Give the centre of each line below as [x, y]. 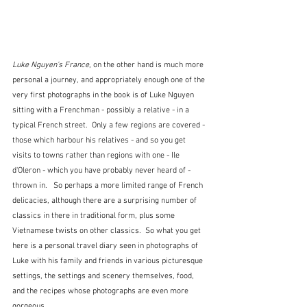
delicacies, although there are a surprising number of [106, 201]
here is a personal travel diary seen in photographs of [106, 246]
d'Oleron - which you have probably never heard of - [102, 171]
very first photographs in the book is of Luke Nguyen [104, 96]
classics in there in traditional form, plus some [95, 216]
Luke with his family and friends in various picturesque [109, 261]
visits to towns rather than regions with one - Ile [97, 156]
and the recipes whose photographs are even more [101, 292]
